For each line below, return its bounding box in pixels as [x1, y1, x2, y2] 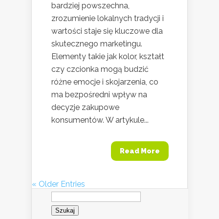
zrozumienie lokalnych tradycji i [51, 13, 164, 23]
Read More [120, 147, 160, 155]
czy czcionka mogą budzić [51, 64, 149, 74]
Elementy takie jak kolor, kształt [51, 51, 164, 61]
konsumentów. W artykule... [51, 115, 149, 125]
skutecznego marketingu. [51, 39, 142, 48]
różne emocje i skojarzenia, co [51, 77, 158, 87]
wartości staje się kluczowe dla [51, 26, 163, 36]
